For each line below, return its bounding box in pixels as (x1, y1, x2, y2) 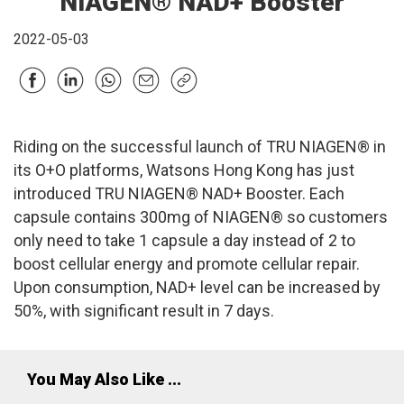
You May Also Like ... (27, 370, 181, 390)
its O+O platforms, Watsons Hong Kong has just (14, 161, 354, 180)
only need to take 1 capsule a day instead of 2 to (14, 231, 355, 251)
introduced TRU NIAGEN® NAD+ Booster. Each (14, 184, 344, 204)
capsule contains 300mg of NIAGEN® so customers (14, 207, 388, 227)
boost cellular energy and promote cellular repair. (14, 254, 360, 274)
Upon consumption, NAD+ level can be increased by (14, 278, 381, 298)
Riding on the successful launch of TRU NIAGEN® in (14, 137, 386, 157)
